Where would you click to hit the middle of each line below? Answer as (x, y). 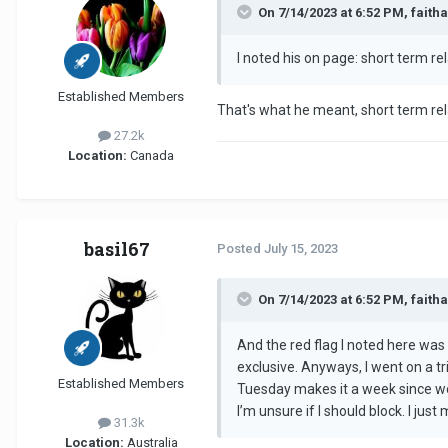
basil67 (117, 249)
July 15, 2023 (301, 249)
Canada (150, 155)
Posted (240, 249)
